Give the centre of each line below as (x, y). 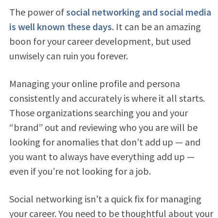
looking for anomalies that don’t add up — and (105, 142)
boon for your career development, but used (100, 41)
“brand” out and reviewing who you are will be (103, 127)
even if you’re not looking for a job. (80, 171)
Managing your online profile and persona (94, 83)
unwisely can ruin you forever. (68, 55)
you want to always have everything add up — (102, 156)
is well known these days (60, 26)
